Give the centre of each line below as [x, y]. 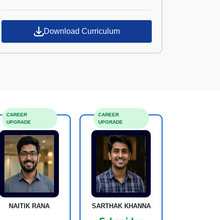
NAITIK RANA [29, 211]
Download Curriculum [82, 48]
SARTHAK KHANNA [121, 211]
